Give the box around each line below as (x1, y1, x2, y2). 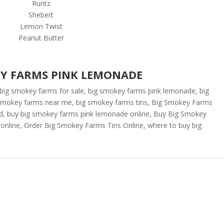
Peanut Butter (18, 33, 64, 42)
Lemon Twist (19, 21, 62, 31)
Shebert (28, 10, 54, 19)
